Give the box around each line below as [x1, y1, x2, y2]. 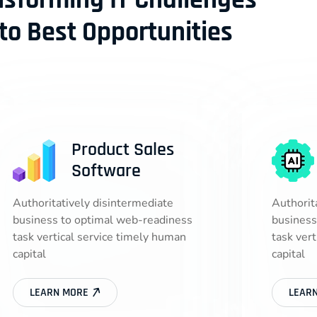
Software [71, 159, 141, 183]
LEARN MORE [29, 285, 91, 300]
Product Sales [71, 138, 174, 161]
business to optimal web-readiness [12, 212, 192, 228]
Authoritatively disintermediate [12, 195, 173, 211]
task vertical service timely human [12, 229, 186, 245]
